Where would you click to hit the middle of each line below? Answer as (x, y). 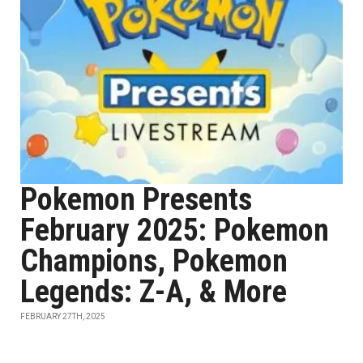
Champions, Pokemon (154, 261)
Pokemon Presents (136, 199)
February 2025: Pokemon (175, 230)
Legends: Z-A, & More (154, 292)
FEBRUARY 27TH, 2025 (63, 316)
